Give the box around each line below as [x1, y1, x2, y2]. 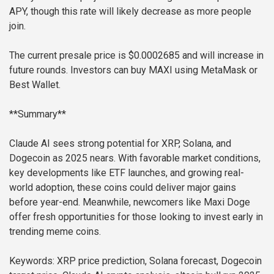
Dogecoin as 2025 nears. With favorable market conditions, [9, 152, 261, 165]
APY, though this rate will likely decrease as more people [9, 6, 251, 18]
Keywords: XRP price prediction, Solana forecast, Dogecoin [9, 255, 262, 267]
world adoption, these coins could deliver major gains [9, 182, 236, 194]
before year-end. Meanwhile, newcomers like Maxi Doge [9, 196, 250, 209]
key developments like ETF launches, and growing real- [9, 167, 244, 179]
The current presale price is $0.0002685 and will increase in [9, 50, 264, 62]
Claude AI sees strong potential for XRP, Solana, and [9, 138, 231, 150]
